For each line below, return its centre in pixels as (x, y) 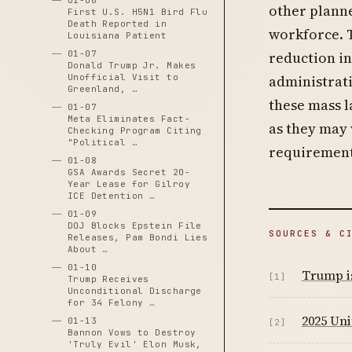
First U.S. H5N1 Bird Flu (137, 12)
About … (88, 249)
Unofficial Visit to (123, 77)
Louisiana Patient (117, 35)
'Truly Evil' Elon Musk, (134, 344)
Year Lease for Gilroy (128, 184)
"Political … (103, 142)
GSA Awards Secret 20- (128, 172)
